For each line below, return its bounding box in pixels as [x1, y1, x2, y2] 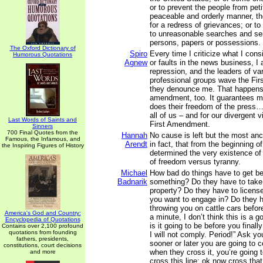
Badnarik [117, 177, 147, 186]
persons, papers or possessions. [150, 38, 261, 47]
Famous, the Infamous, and [5, 136, 80, 142]
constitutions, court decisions [4, 242, 82, 248]
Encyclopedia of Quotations [5, 216, 80, 222]
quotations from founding [8, 229, 77, 235]
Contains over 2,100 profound [2, 222, 83, 229]
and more [29, 248, 56, 255]
